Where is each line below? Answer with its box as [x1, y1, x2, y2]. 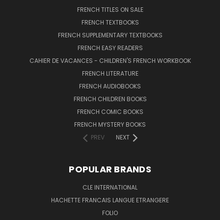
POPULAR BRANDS [69, 163, 151, 175]
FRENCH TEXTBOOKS [81, 18, 139, 27]
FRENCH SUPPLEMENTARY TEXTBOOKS [57, 30, 163, 39]
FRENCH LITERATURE [82, 69, 138, 78]
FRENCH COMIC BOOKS [77, 107, 143, 116]
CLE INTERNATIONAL [82, 183, 137, 192]
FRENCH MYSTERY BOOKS [74, 120, 146, 129]
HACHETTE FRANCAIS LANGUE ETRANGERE [51, 195, 169, 204]
